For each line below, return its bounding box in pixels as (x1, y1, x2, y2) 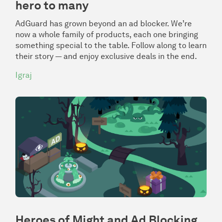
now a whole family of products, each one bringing (15, 30, 198, 40)
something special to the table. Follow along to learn (15, 41, 207, 51)
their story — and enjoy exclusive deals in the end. (15, 52, 197, 61)
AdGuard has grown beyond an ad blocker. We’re (15, 19, 192, 29)
